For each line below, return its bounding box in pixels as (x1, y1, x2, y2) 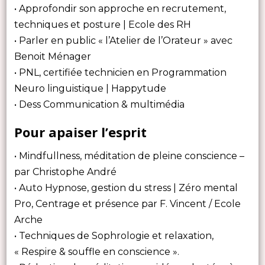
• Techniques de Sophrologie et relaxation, (14, 230, 214, 242)
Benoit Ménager (14, 50, 93, 62)
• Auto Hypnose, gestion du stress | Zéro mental (14, 182, 238, 194)
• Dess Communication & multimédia (14, 98, 185, 110)
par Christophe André (14, 166, 119, 178)
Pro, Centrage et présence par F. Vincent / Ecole (14, 198, 241, 210)
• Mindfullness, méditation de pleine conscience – (14, 150, 244, 162)
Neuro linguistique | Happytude (14, 82, 171, 94)
